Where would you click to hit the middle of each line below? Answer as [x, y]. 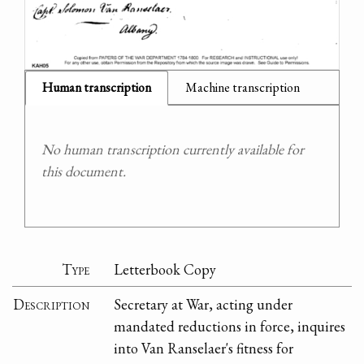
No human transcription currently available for [173, 149]
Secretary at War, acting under [204, 304]
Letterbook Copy [165, 269]
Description [52, 304]
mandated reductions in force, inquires [230, 326]
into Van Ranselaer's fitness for [204, 348]
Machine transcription [243, 88]
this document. [84, 171]
